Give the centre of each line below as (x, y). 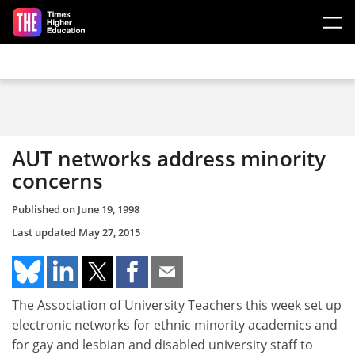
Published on (45, 209)
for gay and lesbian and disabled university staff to (162, 344)
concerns (57, 181)
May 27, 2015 (109, 232)
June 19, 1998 (109, 209)
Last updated (45, 232)
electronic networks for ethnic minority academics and (175, 324)
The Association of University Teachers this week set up (177, 305)
